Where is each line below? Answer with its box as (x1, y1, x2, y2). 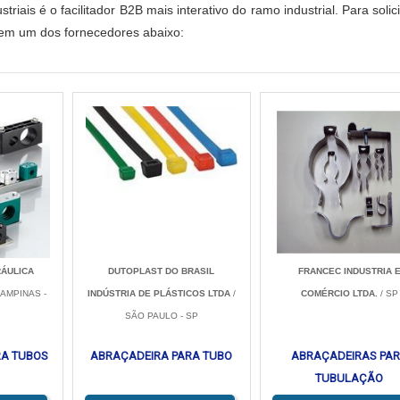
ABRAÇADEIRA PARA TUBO (90, 349, 233, 362)
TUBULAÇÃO (315, 371, 384, 385)
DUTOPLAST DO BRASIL (108, 266, 215, 276)
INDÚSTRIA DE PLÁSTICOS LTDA (87, 288, 230, 298)
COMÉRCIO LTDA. (300, 288, 378, 298)
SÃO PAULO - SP (124, 311, 198, 321)
